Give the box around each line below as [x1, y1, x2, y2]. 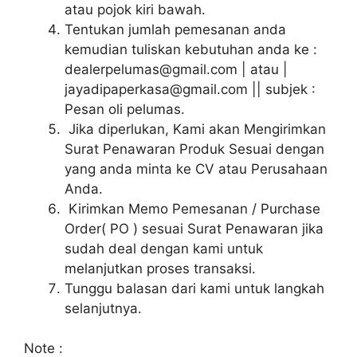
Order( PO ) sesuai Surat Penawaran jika [65, 220, 324, 237]
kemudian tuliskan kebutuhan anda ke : [65, 41, 317, 57]
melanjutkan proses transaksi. [65, 260, 256, 277]
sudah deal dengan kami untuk [65, 240, 263, 257]
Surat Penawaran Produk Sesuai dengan [65, 140, 324, 157]
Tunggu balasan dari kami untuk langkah [65, 280, 324, 296]
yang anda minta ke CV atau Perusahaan [65, 160, 328, 177]
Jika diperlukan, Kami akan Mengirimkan [65, 120, 326, 137]
